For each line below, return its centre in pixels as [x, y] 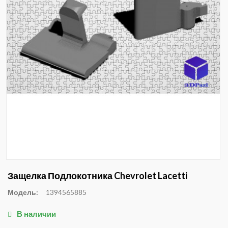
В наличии [36, 213]
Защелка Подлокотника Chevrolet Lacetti [97, 175]
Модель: [23, 192]
